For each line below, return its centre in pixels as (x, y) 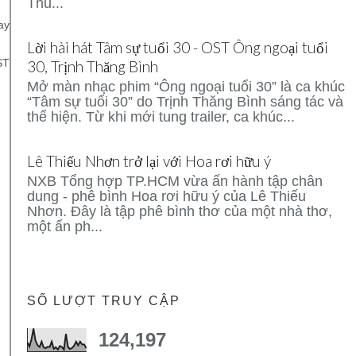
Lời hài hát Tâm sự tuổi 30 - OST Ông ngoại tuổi (178, 47)
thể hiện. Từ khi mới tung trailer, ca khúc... (161, 116)
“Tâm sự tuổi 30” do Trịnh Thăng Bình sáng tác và (185, 101)
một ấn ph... (65, 226)
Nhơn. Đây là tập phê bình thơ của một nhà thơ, (180, 211)
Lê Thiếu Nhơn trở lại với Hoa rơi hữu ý (149, 161)
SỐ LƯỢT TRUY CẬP (104, 301)
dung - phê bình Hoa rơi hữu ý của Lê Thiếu (166, 196)
